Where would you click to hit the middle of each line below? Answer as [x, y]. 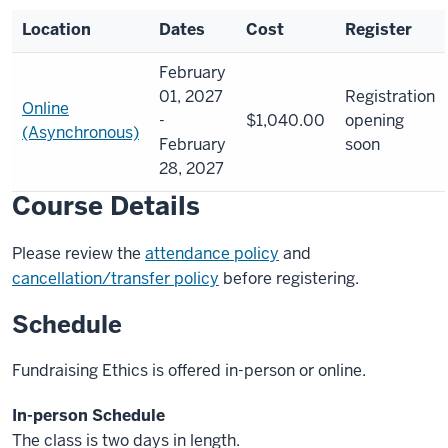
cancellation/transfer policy [115, 278]
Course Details [106, 206]
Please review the [78, 253]
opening [374, 120]
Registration [390, 96]
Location [56, 29]
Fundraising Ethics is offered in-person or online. [189, 370]
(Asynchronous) [80, 132]
